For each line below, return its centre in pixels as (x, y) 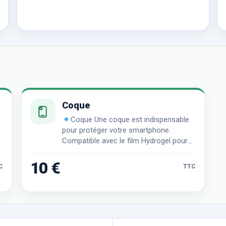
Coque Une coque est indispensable (130, 120)
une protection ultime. (98, 152)
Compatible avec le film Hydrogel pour (125, 141)
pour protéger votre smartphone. (116, 130)
